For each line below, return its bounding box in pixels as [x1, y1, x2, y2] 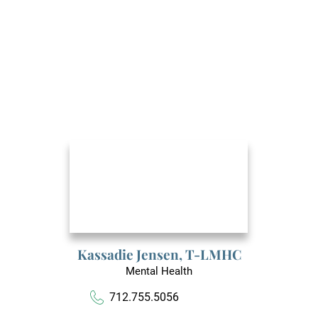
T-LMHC [185, 244, 241, 263]
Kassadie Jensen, [77, 244, 185, 263]
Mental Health [126, 264, 192, 278]
